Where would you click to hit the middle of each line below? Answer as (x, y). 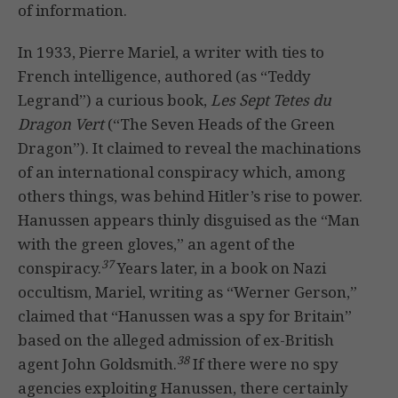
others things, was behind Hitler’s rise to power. (190, 196)
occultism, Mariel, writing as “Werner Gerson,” (187, 292)
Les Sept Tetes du (271, 100)
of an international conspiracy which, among (182, 172)
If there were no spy (264, 364)
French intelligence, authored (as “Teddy (164, 76)
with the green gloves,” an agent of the (156, 244)
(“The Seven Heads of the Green (219, 124)
